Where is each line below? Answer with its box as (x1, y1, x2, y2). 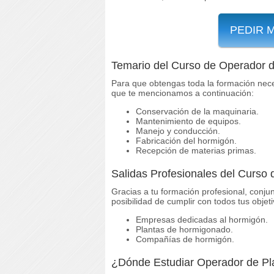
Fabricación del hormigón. (136, 135, 237, 146)
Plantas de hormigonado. (136, 224, 233, 234)
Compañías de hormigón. (136, 234, 234, 244)
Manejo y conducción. (136, 125, 220, 136)
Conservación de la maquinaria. (136, 106, 259, 116)
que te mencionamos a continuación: (111, 87, 254, 98)
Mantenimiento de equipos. (136, 116, 241, 126)
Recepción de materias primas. (136, 145, 256, 155)
